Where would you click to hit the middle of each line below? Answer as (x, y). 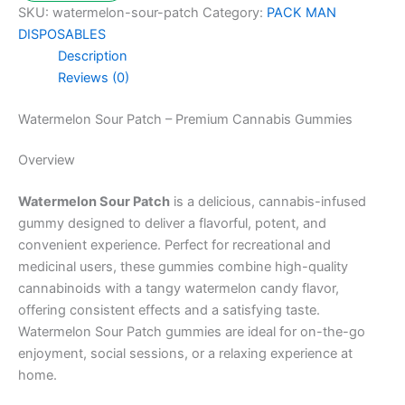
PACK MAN (301, 12)
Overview (47, 160)
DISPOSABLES (62, 34)
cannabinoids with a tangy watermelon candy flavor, (179, 289)
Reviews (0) (93, 77)
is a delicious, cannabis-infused (268, 202)
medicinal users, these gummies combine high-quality (183, 267)
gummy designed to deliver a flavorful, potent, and (172, 224)
